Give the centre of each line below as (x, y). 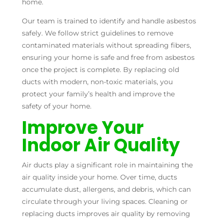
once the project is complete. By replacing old (100, 69)
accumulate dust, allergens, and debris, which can (106, 189)
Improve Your (82, 127)
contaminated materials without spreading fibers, (106, 45)
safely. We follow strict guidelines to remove (97, 33)
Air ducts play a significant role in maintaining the (107, 165)
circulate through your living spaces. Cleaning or (105, 201)
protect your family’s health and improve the (98, 94)
